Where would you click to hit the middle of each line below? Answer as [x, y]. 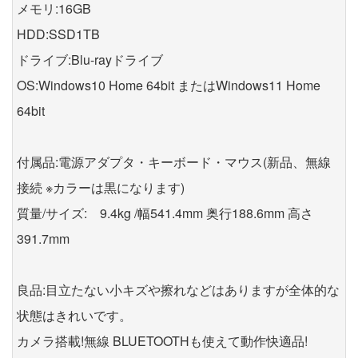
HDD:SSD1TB [58, 34]
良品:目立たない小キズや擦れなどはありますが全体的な [178, 289]
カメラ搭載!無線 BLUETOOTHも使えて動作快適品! [162, 340]
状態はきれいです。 [74, 315]
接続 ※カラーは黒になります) [101, 187]
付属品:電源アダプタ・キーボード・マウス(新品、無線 [174, 161]
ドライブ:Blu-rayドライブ [90, 59]
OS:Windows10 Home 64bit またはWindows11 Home [169, 85]
